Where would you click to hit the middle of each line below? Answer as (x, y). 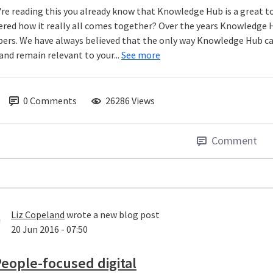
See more (141, 55)
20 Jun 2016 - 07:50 (49, 229)
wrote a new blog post (112, 215)
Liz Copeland (38, 215)
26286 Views (130, 101)
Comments (53, 101)
